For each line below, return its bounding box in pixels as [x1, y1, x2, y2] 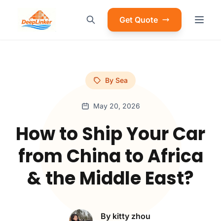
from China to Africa [18, 144, 203, 169]
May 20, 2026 [93, 102, 140, 110]
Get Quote [119, 15, 158, 25]
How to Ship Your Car [16, 121, 205, 147]
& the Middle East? [27, 166, 194, 191]
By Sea [105, 76, 128, 84]
